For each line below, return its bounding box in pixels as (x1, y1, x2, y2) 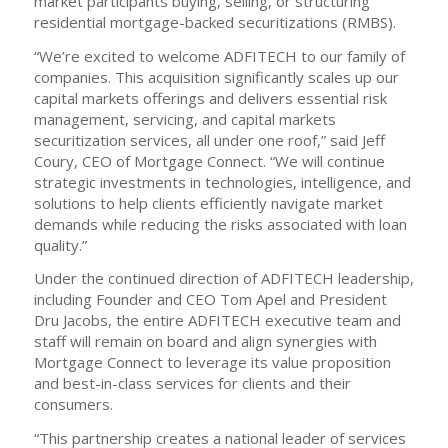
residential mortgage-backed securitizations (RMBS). (33, 11, 396, 32)
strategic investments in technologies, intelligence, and (33, 171, 411, 192)
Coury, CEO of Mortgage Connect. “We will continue (33, 150, 385, 171)
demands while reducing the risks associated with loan (33, 213, 407, 234)
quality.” (33, 234, 87, 255)
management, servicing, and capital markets (33, 108, 336, 129)
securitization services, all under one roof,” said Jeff (33, 129, 385, 150)
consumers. (33, 394, 113, 415)
